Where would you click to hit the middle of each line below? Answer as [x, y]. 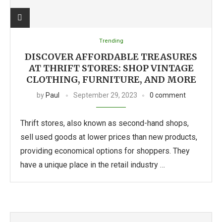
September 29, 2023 [105, 95]
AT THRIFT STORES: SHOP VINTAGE [111, 68]
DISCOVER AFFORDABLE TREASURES [111, 57]
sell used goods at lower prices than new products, [109, 137]
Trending [111, 41]
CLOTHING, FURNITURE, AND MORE [111, 80]
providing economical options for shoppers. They [105, 151]
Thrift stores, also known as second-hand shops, [105, 123]
